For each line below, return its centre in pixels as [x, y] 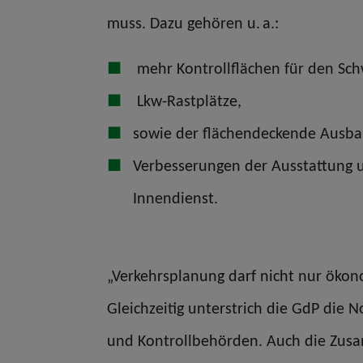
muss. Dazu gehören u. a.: [193, 23]
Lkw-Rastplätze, [187, 100]
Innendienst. [175, 198]
